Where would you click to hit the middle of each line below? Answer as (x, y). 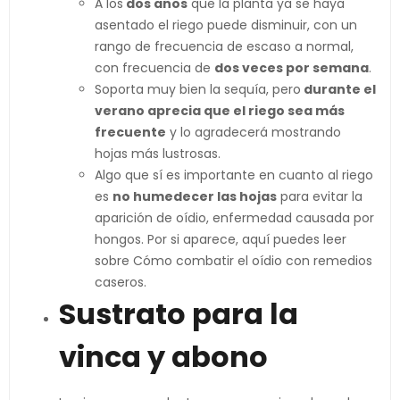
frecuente (130, 132)
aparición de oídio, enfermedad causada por (234, 218)
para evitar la (320, 196)
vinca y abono (163, 357)
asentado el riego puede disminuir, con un (226, 25)
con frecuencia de (154, 68)
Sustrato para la (179, 314)
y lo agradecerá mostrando (254, 132)
